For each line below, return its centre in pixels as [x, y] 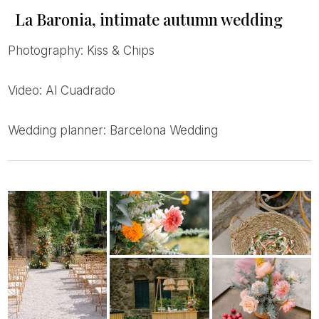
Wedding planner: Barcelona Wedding [118, 130]
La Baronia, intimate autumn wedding [148, 19]
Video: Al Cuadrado [65, 90]
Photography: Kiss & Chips [85, 51]
